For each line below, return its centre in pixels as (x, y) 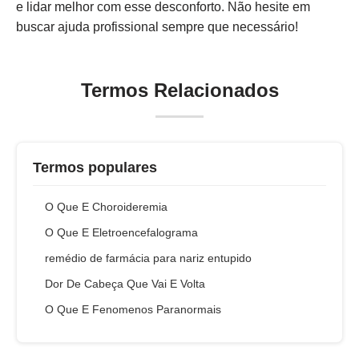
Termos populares (95, 167)
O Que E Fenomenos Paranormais (133, 309)
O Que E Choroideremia (106, 207)
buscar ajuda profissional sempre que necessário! (157, 27)
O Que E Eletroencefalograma (121, 232)
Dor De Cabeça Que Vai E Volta (125, 284)
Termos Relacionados (179, 90)
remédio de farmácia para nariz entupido (148, 258)
